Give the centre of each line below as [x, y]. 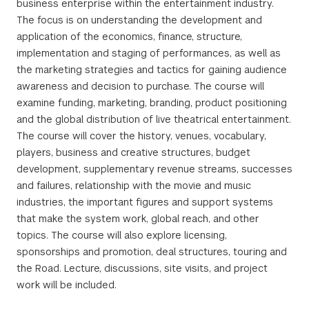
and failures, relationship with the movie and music [134, 186]
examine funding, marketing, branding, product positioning [152, 103]
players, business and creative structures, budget [133, 152]
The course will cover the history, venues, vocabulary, [141, 136]
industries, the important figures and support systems [145, 202]
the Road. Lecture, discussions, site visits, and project [142, 268]
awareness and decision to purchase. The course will [140, 86]
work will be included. [67, 285]
